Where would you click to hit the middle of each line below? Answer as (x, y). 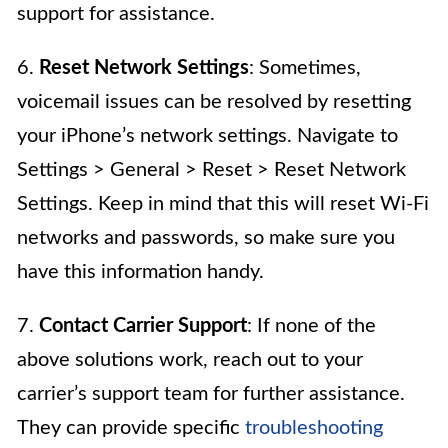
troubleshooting (314, 428)
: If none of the (311, 326)
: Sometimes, (305, 68)
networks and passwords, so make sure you (206, 238)
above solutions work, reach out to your (190, 360)
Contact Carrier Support (143, 326)
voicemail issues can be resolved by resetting (214, 102)
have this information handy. (140, 272)
